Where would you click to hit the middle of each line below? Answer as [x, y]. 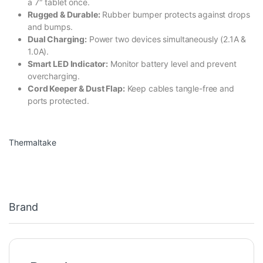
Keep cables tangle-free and [179, 88]
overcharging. [54, 76]
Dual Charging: [58, 39]
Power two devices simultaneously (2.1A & [167, 39]
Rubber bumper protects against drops [175, 14]
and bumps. [50, 26]
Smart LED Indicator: [68, 63]
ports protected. [58, 100]
